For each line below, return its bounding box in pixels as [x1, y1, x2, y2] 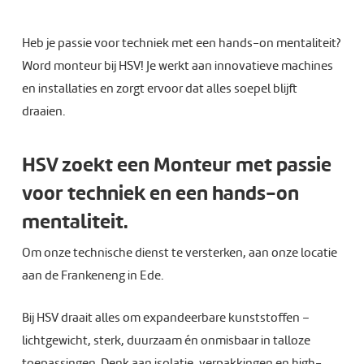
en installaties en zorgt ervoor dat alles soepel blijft [21, 80, 297, 97]
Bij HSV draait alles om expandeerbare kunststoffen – [21, 310, 310, 326]
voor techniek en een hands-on [21, 180, 299, 206]
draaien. [21, 103, 65, 119]
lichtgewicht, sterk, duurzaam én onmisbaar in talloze [21, 332, 310, 349]
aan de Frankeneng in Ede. [21, 267, 163, 284]
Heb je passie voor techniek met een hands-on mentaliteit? [21, 35, 340, 51]
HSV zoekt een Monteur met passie [21, 151, 331, 178]
